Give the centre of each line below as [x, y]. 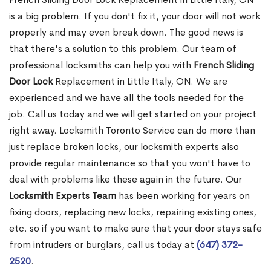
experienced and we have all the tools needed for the [126, 98]
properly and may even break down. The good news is [126, 33]
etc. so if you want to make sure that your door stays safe [135, 229]
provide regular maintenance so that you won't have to [130, 163]
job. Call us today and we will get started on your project [133, 114]
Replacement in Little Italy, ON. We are [140, 82]
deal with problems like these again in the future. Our [126, 180]
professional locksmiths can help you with [101, 65]
